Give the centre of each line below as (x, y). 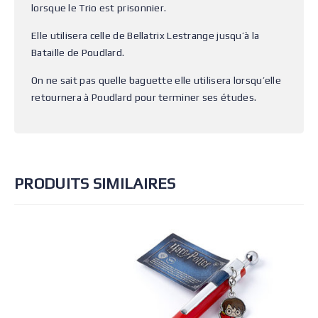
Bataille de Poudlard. (78, 52)
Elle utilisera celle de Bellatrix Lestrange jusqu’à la (146, 35)
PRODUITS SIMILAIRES (95, 183)
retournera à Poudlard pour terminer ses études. (144, 97)
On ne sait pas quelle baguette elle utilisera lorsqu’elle (157, 80)
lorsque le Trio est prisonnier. (99, 7)
